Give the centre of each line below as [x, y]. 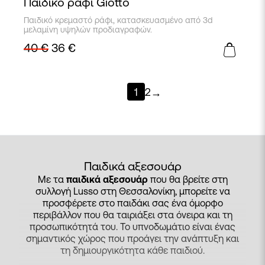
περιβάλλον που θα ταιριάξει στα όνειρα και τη [132, 215]
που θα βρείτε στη [188, 179]
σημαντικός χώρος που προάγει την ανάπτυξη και [132, 238]
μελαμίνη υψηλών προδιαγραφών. [88, 30]
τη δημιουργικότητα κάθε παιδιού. [132, 250]
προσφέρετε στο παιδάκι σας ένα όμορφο [132, 203]
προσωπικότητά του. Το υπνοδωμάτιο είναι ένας [132, 227]
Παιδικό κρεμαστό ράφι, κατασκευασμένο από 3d [118, 20]
